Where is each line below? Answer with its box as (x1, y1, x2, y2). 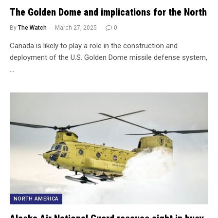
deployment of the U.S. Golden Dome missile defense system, (10, 53, 207, 62)
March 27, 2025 (55, 24, 97, 31)
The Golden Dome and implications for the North (10, 6, 207, 18)
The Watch (18, 24, 47, 31)
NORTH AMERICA (14, 195, 59, 202)
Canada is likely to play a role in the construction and (10, 41, 178, 50)
